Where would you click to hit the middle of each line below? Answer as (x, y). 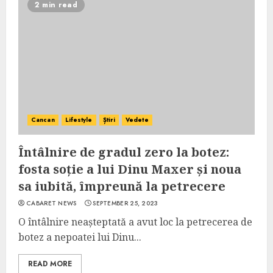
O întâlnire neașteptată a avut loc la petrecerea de (135, 222)
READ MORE (50, 264)
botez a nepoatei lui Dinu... (80, 237)
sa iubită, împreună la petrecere (122, 186)
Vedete (137, 120)
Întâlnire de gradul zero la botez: (124, 152)
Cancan (43, 120)
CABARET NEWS (51, 203)
